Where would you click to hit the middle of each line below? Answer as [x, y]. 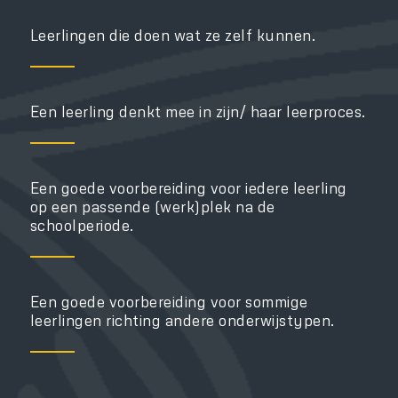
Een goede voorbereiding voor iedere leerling [188, 187]
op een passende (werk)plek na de [152, 206]
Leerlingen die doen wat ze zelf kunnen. [173, 35]
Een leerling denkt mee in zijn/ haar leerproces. [198, 111]
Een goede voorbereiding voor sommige [169, 301]
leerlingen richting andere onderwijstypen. [182, 320]
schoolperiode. [82, 225]
